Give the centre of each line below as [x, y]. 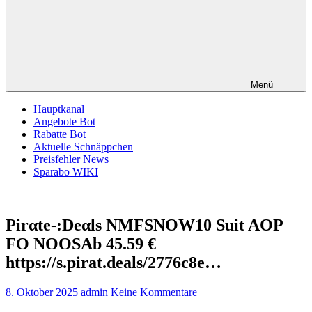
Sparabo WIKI [66, 172]
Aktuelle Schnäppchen [83, 147]
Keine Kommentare [154, 292]
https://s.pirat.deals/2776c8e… [114, 262]
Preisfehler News [71, 159]
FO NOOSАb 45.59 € [81, 243]
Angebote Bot [64, 122]
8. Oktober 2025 [42, 292]
